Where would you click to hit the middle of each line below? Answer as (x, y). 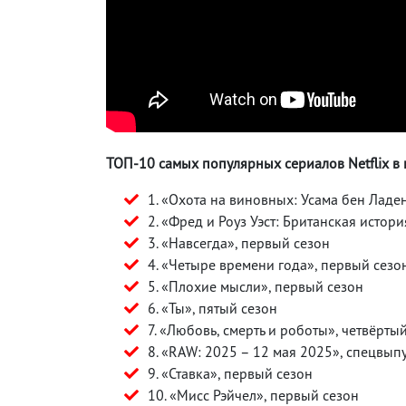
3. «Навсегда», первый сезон (239, 242)
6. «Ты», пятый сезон (213, 308)
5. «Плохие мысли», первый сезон (256, 286)
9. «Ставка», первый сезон (230, 373)
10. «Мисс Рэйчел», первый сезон (253, 395)
